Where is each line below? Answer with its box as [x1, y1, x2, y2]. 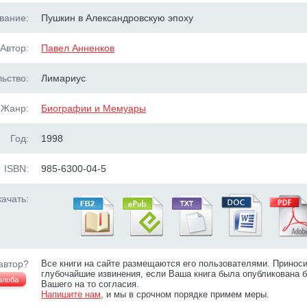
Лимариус [41, 73, 86, 84]
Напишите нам [41, 289, 101, 299]
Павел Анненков [41, 42, 115, 53]
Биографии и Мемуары [41, 103, 147, 114]
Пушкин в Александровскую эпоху [41, 12, 194, 23]
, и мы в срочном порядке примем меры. [101, 289, 270, 299]
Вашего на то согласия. [41, 279, 140, 289]
